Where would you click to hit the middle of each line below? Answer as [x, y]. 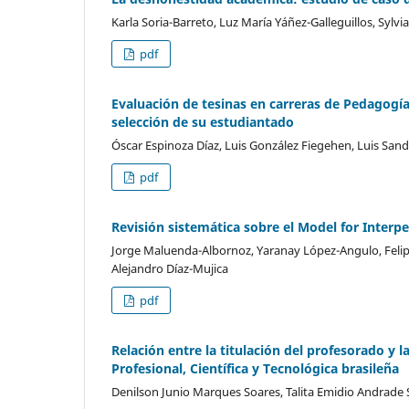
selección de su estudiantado [203, 121]
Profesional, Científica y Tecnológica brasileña [255, 368]
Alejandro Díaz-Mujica [170, 268]
